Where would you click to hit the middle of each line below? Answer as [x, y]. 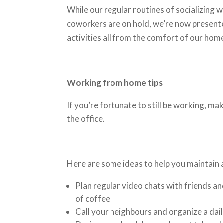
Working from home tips [115, 82]
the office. [87, 119]
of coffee [93, 198]
